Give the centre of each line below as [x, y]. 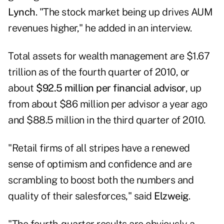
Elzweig [171, 196]
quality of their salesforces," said [81, 196]
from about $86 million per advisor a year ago [108, 104]
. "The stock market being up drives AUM [124, 12]
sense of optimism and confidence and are [100, 164]
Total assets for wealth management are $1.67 [109, 56]
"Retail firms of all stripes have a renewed [99, 148]
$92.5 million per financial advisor [111, 88]
